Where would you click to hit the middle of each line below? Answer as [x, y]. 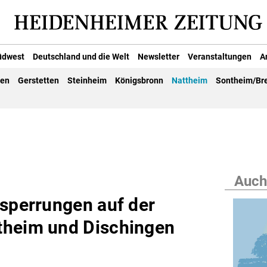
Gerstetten [38, 81]
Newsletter [159, 56]
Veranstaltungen [220, 56]
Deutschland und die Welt [81, 56]
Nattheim [190, 81]
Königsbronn [139, 81]
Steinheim [87, 81]
